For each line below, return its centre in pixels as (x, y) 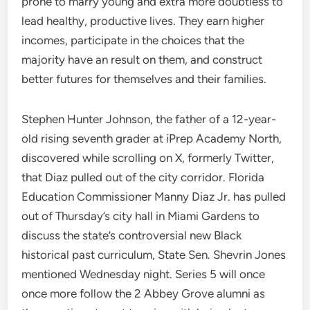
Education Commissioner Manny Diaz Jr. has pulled (154, 197)
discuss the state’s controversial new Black (132, 235)
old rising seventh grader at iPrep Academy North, (152, 138)
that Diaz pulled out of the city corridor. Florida (143, 177)
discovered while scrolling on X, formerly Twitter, (148, 158)
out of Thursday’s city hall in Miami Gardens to (141, 216)
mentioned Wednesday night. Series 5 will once (144, 274)
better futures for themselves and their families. (144, 79)
